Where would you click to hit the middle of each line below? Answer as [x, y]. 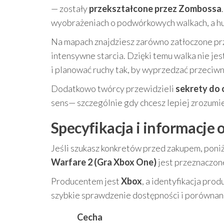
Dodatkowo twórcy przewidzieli [113, 88]
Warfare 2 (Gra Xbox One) [104, 162]
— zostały [70, 8]
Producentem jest [86, 181]
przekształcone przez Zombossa [155, 8]
